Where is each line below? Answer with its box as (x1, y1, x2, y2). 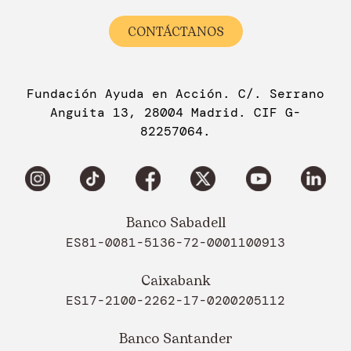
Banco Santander (118, 327, 233, 349)
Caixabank (140, 270, 211, 291)
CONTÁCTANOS (127, 22, 224, 42)
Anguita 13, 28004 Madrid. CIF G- (50, 103, 301, 121)
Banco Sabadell (125, 212, 226, 233)
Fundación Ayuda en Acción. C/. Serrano (27, 85, 324, 102)
